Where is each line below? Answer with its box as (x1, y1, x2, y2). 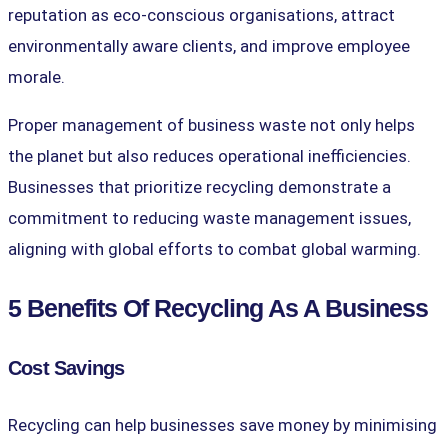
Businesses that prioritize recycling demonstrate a (8, 176, 391, 197)
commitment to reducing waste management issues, (8, 207, 411, 228)
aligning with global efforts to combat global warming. (8, 238, 421, 259)
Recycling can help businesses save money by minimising (8, 414, 437, 435)
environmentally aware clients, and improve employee (8, 35, 410, 56)
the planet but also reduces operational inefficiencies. (8, 145, 411, 166)
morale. (8, 66, 65, 87)
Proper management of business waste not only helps (8, 114, 415, 135)
